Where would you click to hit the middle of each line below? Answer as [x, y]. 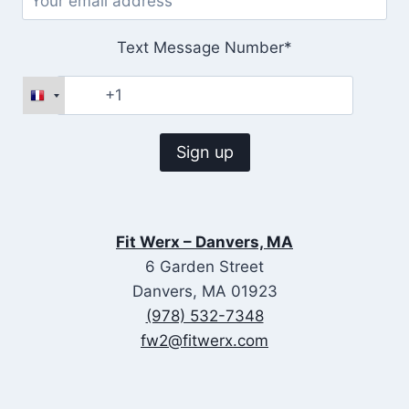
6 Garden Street [204, 267]
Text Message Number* [204, 48]
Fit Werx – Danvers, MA [204, 242]
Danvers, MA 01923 [204, 292]
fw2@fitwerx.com [204, 341]
